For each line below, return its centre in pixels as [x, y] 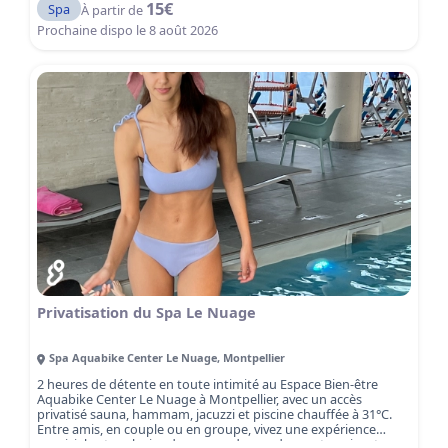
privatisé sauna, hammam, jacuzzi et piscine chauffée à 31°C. [215, 413]
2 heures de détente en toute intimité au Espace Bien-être [208, 383]
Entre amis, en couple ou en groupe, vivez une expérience [207, 428]
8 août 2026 [184, 30]
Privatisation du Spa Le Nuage [147, 311]
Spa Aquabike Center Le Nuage [133, 358]
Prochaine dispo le [93, 30]
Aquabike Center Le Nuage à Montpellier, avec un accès [200, 398]
